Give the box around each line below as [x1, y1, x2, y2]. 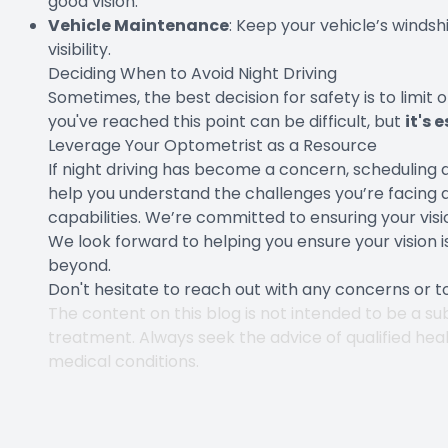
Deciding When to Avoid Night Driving [48, 62, 337, 86]
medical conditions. [48, 350, 199, 374]
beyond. [48, 254, 111, 278]
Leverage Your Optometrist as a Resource [48, 134, 377, 158]
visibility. [48, 38, 111, 62]
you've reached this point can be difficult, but [48, 110, 405, 134]
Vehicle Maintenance [48, 14, 229, 38]
